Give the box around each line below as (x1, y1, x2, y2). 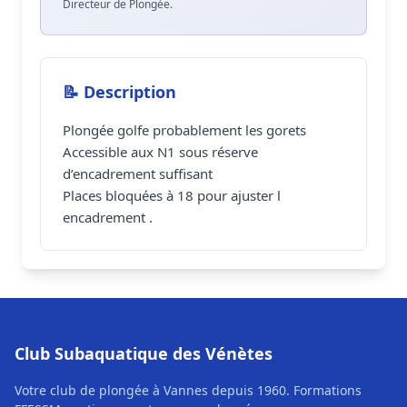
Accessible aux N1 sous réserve (63, 143, 258, 161)
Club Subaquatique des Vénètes (15, 342, 273, 364)
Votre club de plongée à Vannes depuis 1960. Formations (15, 382, 362, 399)
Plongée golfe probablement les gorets (63, 121, 306, 139)
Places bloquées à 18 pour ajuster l (63, 186, 281, 204)
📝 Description (63, 81, 176, 103)
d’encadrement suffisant (63, 164, 213, 183)
